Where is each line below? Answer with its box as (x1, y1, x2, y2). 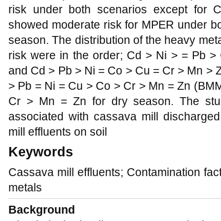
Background (8, 203, 75, 216)
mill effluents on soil (8, 125, 107, 138)
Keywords (8, 145, 73, 159)
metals (8, 181, 42, 194)
